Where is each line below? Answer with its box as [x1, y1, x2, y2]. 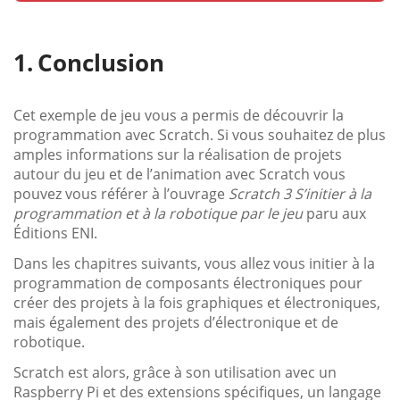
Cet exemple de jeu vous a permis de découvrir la [13, 105, 344, 126]
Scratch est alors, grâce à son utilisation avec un [13, 362, 337, 383]
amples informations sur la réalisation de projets [13, 145, 342, 165]
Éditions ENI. [13, 223, 97, 244]
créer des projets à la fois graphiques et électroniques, [13, 293, 380, 313]
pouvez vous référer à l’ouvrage [13, 184, 229, 204]
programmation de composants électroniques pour [13, 273, 362, 294]
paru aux [303, 204, 366, 224]
